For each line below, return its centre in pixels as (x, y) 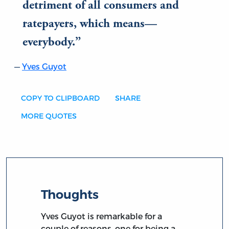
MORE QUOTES (49, 116)
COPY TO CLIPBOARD (60, 98)
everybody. (49, 43)
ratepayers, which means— (90, 25)
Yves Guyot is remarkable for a (102, 216)
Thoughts (70, 194)
